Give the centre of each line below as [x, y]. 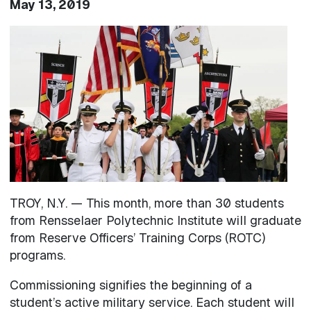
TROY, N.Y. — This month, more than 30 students [146, 203]
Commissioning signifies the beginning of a [131, 285]
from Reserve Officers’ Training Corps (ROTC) [137, 237]
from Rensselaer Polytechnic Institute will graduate [155, 220]
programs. [37, 255]
